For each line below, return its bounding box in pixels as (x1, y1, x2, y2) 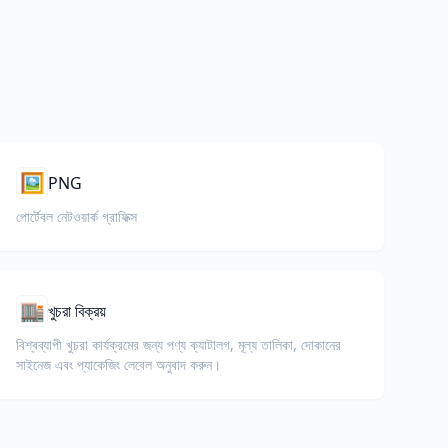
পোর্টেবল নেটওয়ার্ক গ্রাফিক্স (16, 207, 137, 226)
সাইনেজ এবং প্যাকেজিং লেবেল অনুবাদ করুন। (16, 355, 221, 374)
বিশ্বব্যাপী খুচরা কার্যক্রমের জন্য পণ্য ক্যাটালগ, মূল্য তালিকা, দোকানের (16, 335, 341, 354)
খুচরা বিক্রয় (48, 300, 106, 322)
